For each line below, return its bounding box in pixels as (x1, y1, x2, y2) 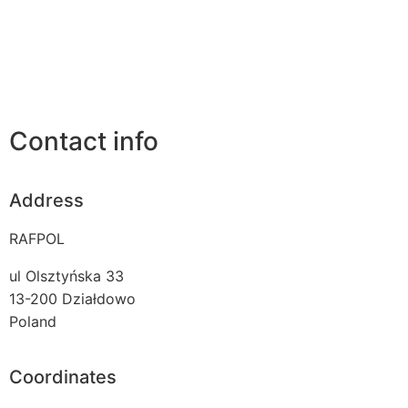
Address (9, 189, 84, 211)
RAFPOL (9, 229, 65, 248)
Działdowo (62, 289, 136, 308)
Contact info (9, 126, 158, 158)
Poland (9, 311, 56, 331)
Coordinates (9, 365, 117, 388)
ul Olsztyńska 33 (9, 266, 124, 285)
